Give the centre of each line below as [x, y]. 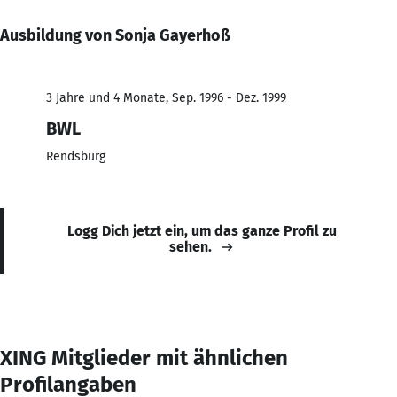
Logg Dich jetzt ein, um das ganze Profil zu [202, 230]
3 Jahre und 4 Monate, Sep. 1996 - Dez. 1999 [166, 97]
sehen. [191, 246]
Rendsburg [76, 156]
